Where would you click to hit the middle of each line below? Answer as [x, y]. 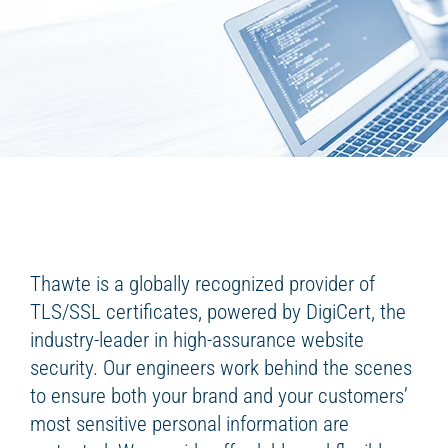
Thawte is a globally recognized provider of [202, 284]
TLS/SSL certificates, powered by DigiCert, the [218, 312]
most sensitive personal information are [189, 424]
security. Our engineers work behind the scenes [221, 368]
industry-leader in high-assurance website [197, 340]
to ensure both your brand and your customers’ [219, 396]
